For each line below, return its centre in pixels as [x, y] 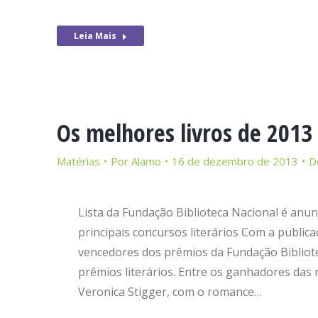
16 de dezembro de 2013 [235, 161]
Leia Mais [95, 36]
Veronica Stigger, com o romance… [170, 292]
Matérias [78, 161]
